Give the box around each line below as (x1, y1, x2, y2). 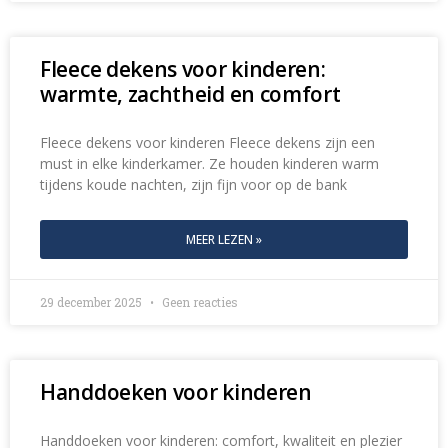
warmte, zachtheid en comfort (40, 80, 341, 109)
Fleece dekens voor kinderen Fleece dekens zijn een (40, 133, 375, 153)
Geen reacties (159, 294, 238, 311)
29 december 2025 (40, 294, 145, 311)
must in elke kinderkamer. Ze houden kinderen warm (40, 154, 379, 174)
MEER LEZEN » (186, 231, 262, 249)
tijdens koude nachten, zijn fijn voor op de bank (40, 175, 347, 195)
